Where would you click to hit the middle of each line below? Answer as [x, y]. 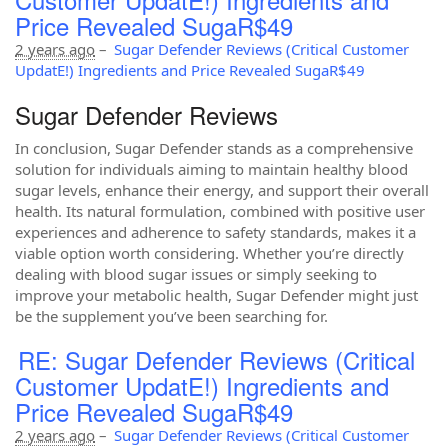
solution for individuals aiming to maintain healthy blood [211, 169]
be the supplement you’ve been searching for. [171, 316]
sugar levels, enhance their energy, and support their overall [222, 190]
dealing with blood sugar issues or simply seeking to [196, 274]
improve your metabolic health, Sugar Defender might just [216, 295]
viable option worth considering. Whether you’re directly [209, 253]
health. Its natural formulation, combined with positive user [220, 211]
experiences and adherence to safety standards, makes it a [215, 232]
